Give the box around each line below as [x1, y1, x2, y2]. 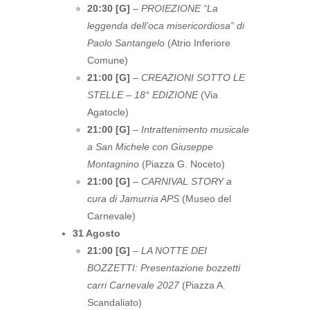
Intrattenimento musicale [141, 124, 249, 135]
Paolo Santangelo [87, 37, 165, 48]
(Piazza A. [179, 280, 226, 291]
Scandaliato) [87, 297, 142, 308]
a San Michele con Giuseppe [87, 141, 213, 152]
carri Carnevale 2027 [87, 280, 179, 291]
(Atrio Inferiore [165, 37, 230, 48]
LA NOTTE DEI [141, 245, 207, 256]
